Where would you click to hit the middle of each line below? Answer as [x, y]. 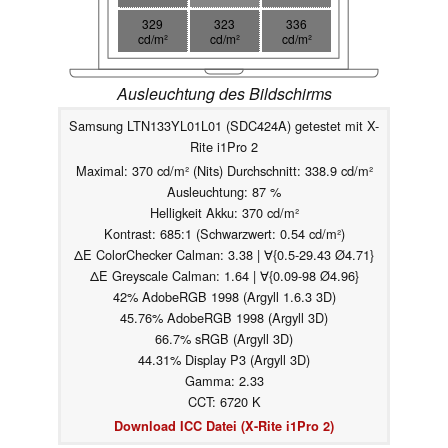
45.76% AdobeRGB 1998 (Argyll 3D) [224, 318]
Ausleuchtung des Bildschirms [224, 94]
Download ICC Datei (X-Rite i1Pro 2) [224, 426]
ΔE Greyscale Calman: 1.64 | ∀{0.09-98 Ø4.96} [224, 276]
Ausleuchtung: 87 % [224, 192]
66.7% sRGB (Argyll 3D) [224, 339]
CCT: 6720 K [224, 402]
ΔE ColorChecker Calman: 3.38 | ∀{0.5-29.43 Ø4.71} [224, 255]
